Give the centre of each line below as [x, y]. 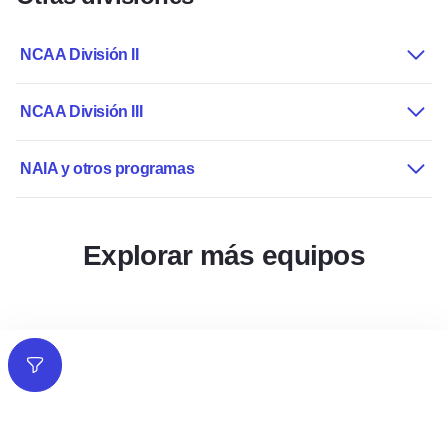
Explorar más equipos [224, 256]
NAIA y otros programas [107, 169]
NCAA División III [81, 112]
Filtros [48, 375]
